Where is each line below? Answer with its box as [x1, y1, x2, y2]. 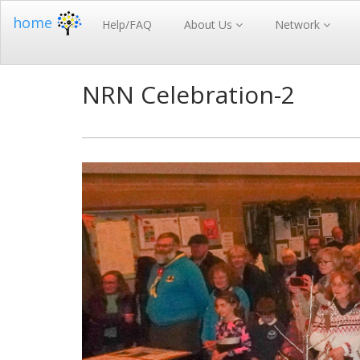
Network [275, 17, 323, 32]
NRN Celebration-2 [82, 78, 295, 111]
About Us [184, 17, 235, 32]
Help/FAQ [102, 17, 152, 32]
